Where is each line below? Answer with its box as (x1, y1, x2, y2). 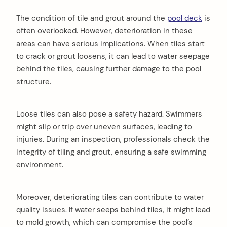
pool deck (167, 13, 202, 23)
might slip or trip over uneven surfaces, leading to (16, 121, 192, 132)
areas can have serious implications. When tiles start (16, 38, 205, 49)
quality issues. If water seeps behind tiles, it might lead (16, 204, 210, 215)
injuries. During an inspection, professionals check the (16, 134, 210, 144)
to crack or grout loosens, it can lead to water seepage (16, 51, 210, 61)
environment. (16, 159, 63, 170)
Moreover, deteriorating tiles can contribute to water (16, 192, 204, 202)
